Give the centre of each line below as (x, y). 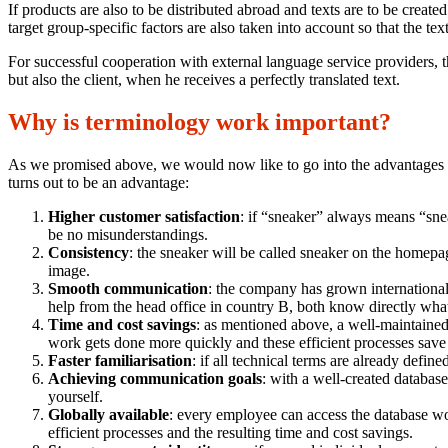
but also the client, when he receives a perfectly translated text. (204, 80)
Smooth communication (128, 289)
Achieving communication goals (155, 379)
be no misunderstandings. (128, 235)
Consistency (88, 253)
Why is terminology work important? (199, 122)
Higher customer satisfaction (144, 217)
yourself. (75, 397)
